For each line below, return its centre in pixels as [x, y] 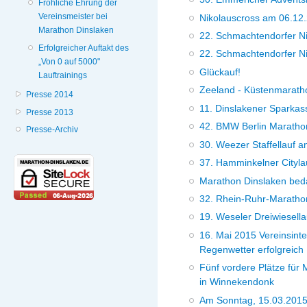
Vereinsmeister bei [73, 17]
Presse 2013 [50, 112]
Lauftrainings [63, 75]
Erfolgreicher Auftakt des [84, 48]
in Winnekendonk [237, 282]
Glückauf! [220, 72]
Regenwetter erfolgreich [252, 249]
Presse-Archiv [52, 130]
